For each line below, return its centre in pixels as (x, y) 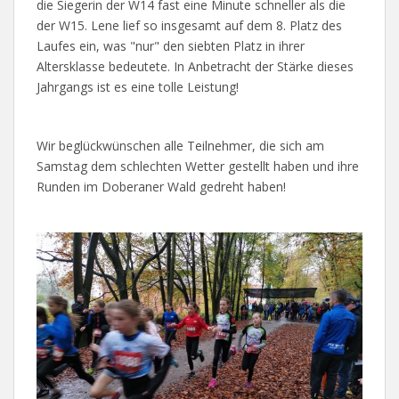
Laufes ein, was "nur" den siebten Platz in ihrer (171, 46)
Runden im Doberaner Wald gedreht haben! (161, 187)
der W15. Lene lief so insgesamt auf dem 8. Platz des (189, 25)
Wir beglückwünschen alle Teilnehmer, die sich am (180, 146)
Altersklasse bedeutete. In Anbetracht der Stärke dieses (195, 66)
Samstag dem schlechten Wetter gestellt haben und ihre (198, 166)
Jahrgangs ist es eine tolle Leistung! (138, 87)
